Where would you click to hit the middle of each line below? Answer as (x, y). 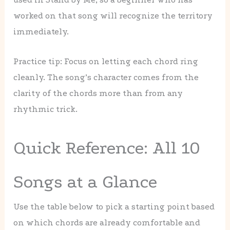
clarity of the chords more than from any (98, 93)
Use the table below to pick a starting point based (114, 207)
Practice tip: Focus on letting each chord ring (106, 62)
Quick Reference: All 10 (107, 148)
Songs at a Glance (85, 182)
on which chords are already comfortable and (107, 223)
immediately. (41, 32)
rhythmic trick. (46, 109)
